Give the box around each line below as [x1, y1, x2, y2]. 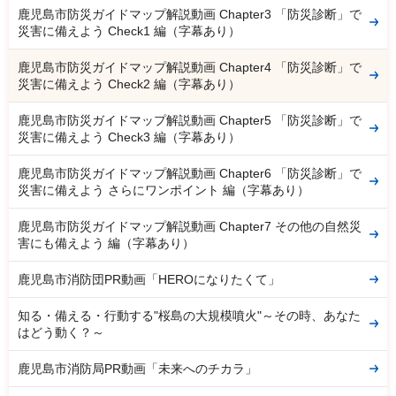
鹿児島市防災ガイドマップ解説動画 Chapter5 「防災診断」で [18, 112, 362, 127]
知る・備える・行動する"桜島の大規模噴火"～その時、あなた [18, 308, 361, 323]
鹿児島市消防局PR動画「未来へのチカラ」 [18, 361, 257, 376]
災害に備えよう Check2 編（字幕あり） [18, 76, 240, 91]
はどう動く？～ [18, 324, 104, 339]
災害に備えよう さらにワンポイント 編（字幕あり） [18, 182, 309, 197]
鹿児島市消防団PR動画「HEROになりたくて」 [18, 271, 280, 286]
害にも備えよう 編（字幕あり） [18, 235, 194, 250]
